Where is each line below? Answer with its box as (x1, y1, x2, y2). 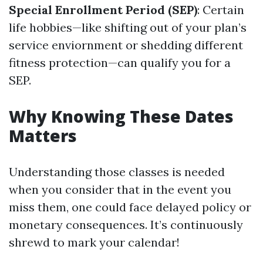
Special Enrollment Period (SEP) (9, 2, 197, 17)
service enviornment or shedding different (9, 38, 243, 52)
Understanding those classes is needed (9, 164, 225, 179)
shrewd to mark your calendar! (9, 235, 180, 249)
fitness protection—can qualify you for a (9, 55, 231, 70)
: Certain (197, 2, 244, 17)
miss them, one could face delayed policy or (9, 200, 251, 214)
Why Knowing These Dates (9, 105, 234, 127)
